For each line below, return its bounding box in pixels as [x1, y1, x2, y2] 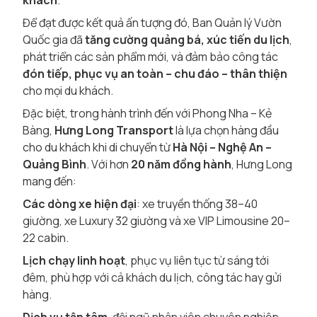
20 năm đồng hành [131, 156, 231, 172]
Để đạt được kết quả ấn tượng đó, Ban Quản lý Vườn [23, 15, 282, 30]
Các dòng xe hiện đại [23, 196, 137, 212]
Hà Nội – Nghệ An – [173, 139, 272, 155]
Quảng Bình [23, 156, 86, 172]
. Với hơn [86, 156, 131, 172]
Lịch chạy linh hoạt [23, 253, 125, 268]
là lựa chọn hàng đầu [173, 122, 279, 138]
